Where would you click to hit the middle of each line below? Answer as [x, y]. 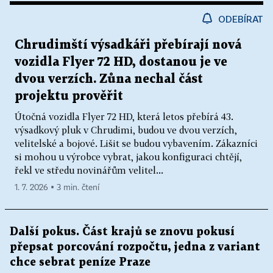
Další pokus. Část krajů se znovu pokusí [122, 232]
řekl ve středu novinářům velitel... [89, 170]
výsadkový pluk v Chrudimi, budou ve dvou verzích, [126, 129]
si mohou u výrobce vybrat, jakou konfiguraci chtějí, [128, 156]
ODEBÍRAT [241, 19]
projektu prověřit [69, 96]
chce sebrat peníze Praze [80, 262]
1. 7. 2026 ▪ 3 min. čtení [57, 187]
